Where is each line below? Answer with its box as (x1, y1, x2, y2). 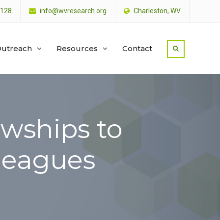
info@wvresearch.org (40, 7, 107, 15)
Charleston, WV (132, 7, 181, 15)
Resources (56, 44, 98, 53)
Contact (122, 44, 152, 53)
